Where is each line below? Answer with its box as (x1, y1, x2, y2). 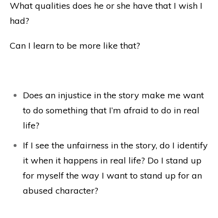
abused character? (23, 185, 98, 197)
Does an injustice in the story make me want (23, 90, 204, 101)
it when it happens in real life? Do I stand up (23, 155, 201, 166)
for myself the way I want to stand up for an (23, 170, 202, 182)
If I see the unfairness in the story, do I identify (23, 140, 208, 151)
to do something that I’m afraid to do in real (23, 105, 200, 116)
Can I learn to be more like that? (10, 40, 140, 52)
